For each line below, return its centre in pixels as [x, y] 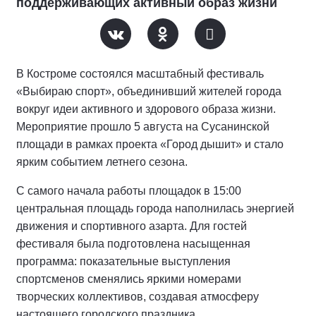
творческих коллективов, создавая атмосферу [138, 297]
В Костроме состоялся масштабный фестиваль [140, 74]
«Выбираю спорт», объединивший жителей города [149, 92]
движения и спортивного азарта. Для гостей [132, 226]
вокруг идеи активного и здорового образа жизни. [146, 109]
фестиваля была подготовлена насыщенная [133, 244]
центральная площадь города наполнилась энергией [155, 209]
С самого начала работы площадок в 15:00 [129, 191]
